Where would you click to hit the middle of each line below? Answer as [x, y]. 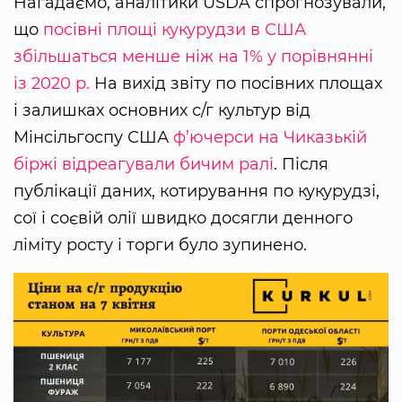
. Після [301, 164]
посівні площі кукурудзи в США [175, 29]
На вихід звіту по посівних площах [236, 83]
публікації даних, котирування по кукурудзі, [197, 191]
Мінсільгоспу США [93, 137]
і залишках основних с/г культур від [162, 110]
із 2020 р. [52, 83]
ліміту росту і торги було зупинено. [160, 245]
